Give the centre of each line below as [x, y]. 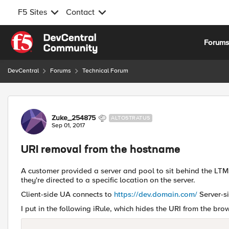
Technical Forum [105, 71]
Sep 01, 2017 [68, 125]
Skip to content [44, 37]
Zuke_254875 [74, 118]
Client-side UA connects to [67, 194]
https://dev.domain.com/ [156, 194]
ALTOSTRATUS [131, 118]
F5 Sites [32, 12]
